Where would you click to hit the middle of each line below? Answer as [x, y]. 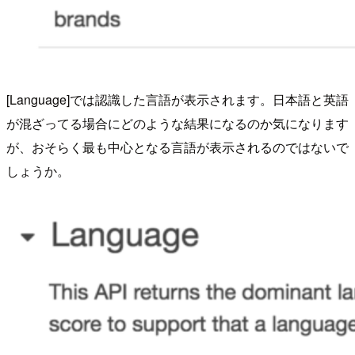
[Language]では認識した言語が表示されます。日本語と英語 [177, 100]
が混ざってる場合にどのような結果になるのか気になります [177, 124]
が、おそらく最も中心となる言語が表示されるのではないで [177, 147]
